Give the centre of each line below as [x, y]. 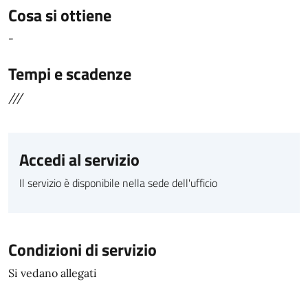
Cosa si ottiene [60, 15]
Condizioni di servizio [82, 250]
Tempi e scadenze [70, 74]
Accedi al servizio [79, 159]
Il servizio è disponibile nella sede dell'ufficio [118, 183]
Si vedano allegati [53, 273]
